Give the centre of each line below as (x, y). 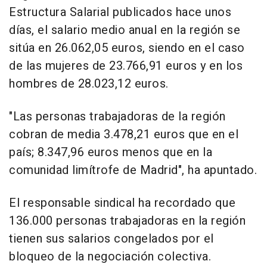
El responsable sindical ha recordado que (122, 203)
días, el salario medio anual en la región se (125, 30)
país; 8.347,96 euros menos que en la (111, 152)
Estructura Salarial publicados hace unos (120, 12)
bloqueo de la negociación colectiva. (110, 256)
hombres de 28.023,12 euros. (89, 83)
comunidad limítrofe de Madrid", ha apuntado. (133, 170)
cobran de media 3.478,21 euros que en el (124, 134)
